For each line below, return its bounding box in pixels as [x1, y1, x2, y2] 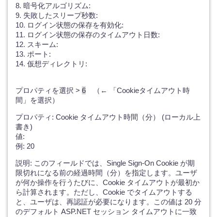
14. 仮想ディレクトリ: [15, 60, 87, 68]
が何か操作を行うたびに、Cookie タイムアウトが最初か [15, 178, 200, 186]
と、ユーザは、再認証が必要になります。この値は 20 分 [15, 198, 201, 206]
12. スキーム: [15, 40, 58, 48]
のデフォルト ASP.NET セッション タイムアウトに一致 [15, 207, 197, 216]
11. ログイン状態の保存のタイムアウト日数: [15, 31, 160, 39]
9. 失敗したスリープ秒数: [15, 11, 98, 19]
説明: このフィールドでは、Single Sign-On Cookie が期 [15, 159, 195, 167]
